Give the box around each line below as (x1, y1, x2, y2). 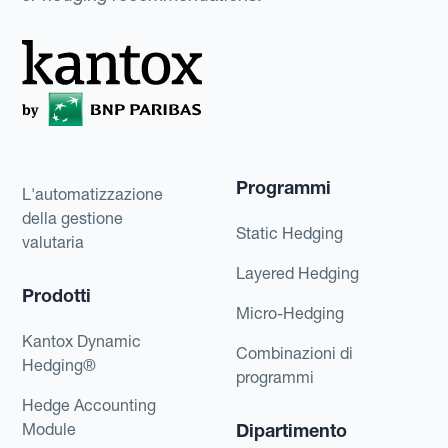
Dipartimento (236, 418, 347, 442)
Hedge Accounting (22, 394, 157, 415)
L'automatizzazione (22, 183, 164, 204)
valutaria (22, 231, 85, 252)
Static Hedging (236, 222, 343, 243)
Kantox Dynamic (22, 330, 142, 351)
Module (22, 418, 77, 439)
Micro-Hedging (236, 302, 344, 323)
